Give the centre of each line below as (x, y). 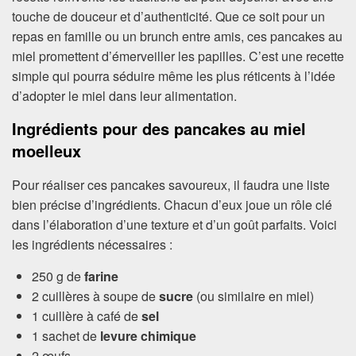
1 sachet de (66, 336)
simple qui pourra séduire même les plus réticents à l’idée (174, 76)
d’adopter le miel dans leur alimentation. (124, 96)
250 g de (58, 277)
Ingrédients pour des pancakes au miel (159, 128)
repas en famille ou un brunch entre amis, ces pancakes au (177, 36)
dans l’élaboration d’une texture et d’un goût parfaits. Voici (174, 225)
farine (101, 277)
